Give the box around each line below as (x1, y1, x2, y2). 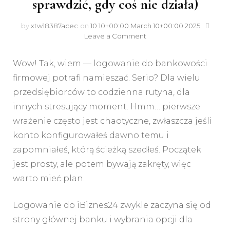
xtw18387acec (30, 22, 78, 30)
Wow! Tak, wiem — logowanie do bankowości (13, 59, 207, 68)
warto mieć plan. (13, 174, 85, 183)
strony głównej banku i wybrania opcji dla (13, 215, 193, 224)
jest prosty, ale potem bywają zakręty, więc (13, 159, 191, 169)
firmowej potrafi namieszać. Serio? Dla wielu (13, 73, 200, 83)
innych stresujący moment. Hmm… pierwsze (13, 102, 200, 111)
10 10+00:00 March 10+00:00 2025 (90, 22, 200, 30)
